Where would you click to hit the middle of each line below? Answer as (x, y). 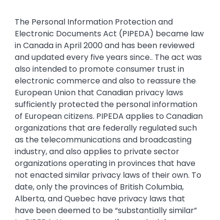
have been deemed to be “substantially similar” (106, 211)
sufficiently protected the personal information (106, 105)
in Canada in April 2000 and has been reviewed (105, 46)
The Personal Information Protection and (94, 22)
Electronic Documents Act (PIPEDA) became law (109, 34)
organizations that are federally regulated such (106, 128)
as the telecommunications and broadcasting (103, 140)
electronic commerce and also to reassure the (105, 81)
